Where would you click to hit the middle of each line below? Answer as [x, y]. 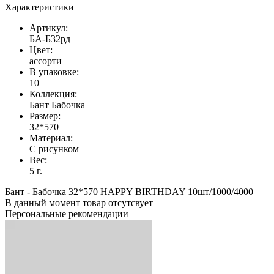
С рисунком [54, 149]
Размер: [45, 116]
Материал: [51, 138]
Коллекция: [53, 94]
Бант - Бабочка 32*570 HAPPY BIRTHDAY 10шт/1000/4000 [129, 191]
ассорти [46, 61]
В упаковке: [54, 72]
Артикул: [49, 28]
